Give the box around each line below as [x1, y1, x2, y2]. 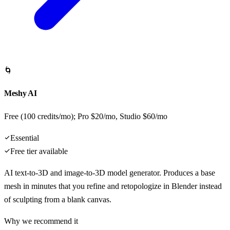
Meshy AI [4, 89, 37, 98]
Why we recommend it [4, 216, 78, 225]
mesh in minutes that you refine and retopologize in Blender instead [4, 181, 222, 190]
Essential [10, 133, 39, 142]
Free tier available [10, 146, 68, 156]
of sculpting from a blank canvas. [4, 195, 111, 204]
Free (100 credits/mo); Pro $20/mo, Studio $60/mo [4, 111, 167, 121]
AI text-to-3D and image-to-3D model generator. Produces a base [4, 168, 215, 177]
